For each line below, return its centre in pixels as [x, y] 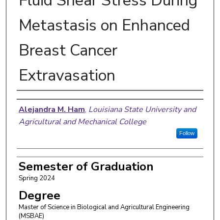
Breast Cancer [68, 50]
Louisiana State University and [142, 109]
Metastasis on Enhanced [104, 25]
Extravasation [67, 75]
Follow [187, 133]
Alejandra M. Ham [52, 109]
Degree [39, 195]
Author [37, 100]
